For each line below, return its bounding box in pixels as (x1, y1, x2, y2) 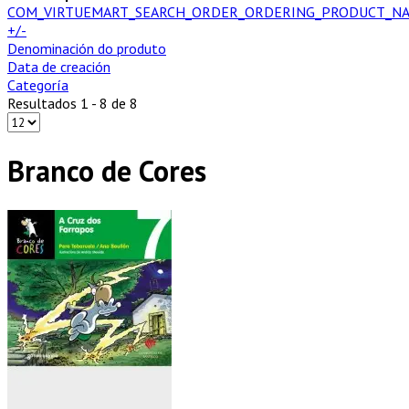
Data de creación (7, 58, 110, 76)
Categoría (7, 76, 68, 94)
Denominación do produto (7, 39, 166, 58)
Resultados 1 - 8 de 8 (7, 94, 138, 112)
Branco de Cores (7, 152, 206, 191)
